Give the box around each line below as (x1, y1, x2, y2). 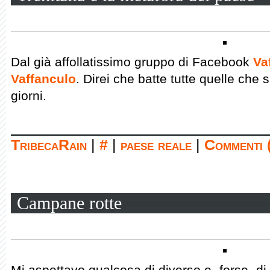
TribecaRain (11, 137, 87, 153)
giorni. (11, 89, 46, 102)
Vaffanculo (11, 72, 76, 86)
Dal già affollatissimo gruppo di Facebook (11, 55, 253, 69)
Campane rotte (17, 193, 122, 213)
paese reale (121, 137, 192, 153)
